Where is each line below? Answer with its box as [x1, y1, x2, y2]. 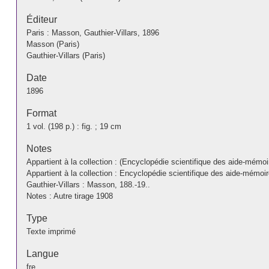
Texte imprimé [26, 226, 76, 236]
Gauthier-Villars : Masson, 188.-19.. [26, 180, 150, 189]
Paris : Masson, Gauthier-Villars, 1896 [26, 28, 159, 37]
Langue [26, 248, 59, 259]
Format [26, 107, 56, 118]
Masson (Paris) [26, 39, 79, 49]
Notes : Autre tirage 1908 [26, 191, 113, 201]
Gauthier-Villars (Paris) [26, 50, 105, 60]
